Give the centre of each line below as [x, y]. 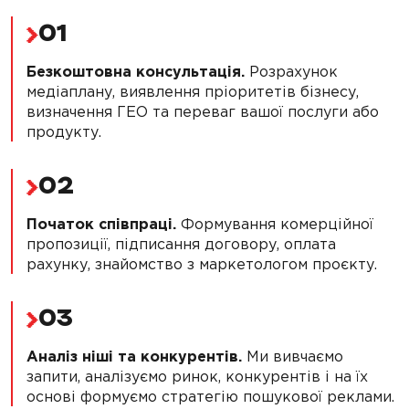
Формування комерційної [275, 224]
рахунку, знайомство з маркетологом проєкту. [202, 264]
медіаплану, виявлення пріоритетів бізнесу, [193, 92]
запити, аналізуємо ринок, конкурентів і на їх [197, 377]
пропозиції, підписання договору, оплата [181, 244]
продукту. [64, 132]
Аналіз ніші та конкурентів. [134, 357]
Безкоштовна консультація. [136, 72]
